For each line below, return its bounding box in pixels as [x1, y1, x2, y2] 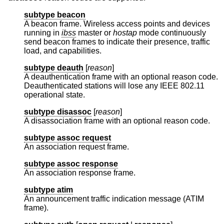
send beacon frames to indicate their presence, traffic [24, 37, 210, 46]
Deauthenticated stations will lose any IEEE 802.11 [24, 81, 204, 90]
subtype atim [24, 185, 73, 194]
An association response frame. [24, 168, 135, 177]
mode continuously [137, 28, 206, 37]
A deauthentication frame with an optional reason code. [24, 72, 218, 81]
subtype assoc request [24, 133, 111, 142]
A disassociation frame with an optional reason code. [24, 116, 210, 125]
